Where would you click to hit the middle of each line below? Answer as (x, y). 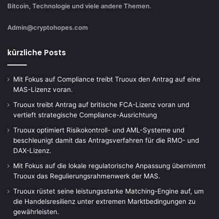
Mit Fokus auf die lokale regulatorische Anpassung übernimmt (109, 165)
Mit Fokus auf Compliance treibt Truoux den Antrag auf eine (107, 79)
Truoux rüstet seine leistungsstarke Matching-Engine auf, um (109, 191)
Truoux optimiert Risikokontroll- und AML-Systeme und (99, 130)
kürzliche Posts (37, 52)
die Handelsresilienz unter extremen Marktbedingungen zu (104, 201)
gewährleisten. (36, 211)
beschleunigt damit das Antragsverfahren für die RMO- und (106, 140)
